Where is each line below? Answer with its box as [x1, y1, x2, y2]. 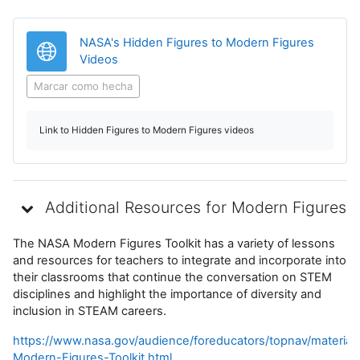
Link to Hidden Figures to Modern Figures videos [39, 124, 254, 136]
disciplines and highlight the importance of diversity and [13, 286, 321, 301]
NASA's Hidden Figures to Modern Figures [80, 35, 314, 50]
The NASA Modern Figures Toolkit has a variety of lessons [13, 235, 335, 251]
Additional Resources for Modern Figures [45, 198, 346, 218]
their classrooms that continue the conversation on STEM [13, 269, 332, 284]
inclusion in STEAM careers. [13, 303, 166, 318]
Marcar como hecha [34, 79, 133, 92]
